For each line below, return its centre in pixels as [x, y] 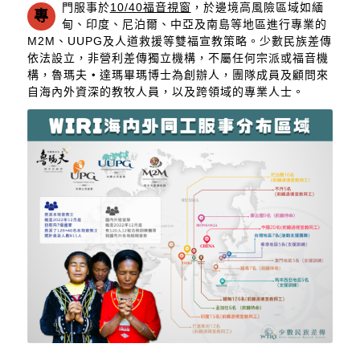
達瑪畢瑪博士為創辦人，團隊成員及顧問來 [214, 75]
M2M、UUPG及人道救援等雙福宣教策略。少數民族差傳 [179, 41]
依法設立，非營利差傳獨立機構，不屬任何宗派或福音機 [178, 58]
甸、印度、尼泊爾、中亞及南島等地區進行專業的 [194, 25]
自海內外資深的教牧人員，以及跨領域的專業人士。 [166, 92]
